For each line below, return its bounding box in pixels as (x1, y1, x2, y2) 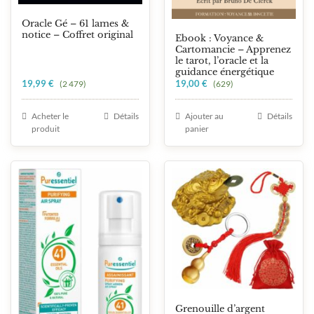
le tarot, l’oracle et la (175, 55, 268, 67)
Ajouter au (185, 111, 224, 122)
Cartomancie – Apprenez (175, 43, 291, 56)
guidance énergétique (175, 66, 274, 78)
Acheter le (32, 111, 69, 122)
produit (32, 123, 60, 135)
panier (185, 123, 209, 135)
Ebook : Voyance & (175, 32, 264, 45)
